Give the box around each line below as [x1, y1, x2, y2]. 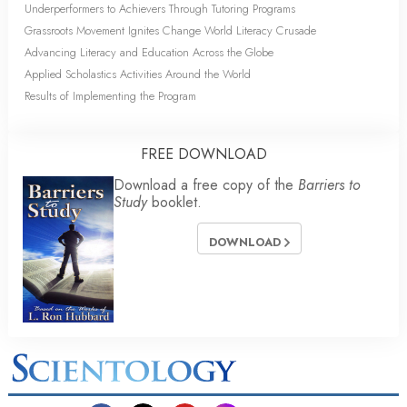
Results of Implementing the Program [25, 87, 196, 105]
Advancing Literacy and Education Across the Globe [25, 44, 273, 62]
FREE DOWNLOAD [140, 144, 267, 165]
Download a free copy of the [114, 174, 298, 196]
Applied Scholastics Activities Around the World [25, 65, 251, 84]
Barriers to [298, 174, 360, 196]
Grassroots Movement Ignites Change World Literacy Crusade [25, 22, 316, 40]
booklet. [147, 192, 202, 213]
